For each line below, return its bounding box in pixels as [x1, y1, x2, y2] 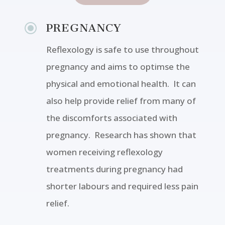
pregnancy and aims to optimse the [46, 61, 190, 73]
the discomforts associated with [46, 112, 177, 124]
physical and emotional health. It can [46, 78, 196, 90]
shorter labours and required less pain [46, 180, 198, 192]
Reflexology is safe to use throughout [46, 44, 199, 56]
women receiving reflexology [46, 146, 163, 158]
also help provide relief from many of [46, 95, 196, 107]
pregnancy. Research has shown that [46, 129, 196, 141]
